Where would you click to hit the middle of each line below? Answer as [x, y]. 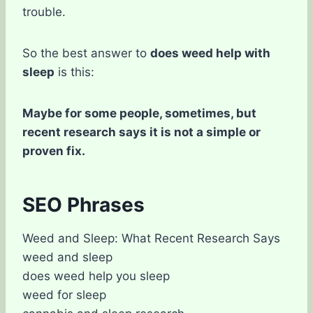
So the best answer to [86, 53]
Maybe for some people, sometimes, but [139, 113]
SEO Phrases [83, 205]
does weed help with [210, 53]
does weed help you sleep [96, 276]
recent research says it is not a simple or [141, 132]
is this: [74, 72]
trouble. [44, 12]
